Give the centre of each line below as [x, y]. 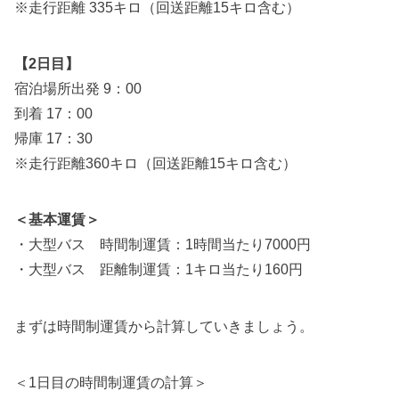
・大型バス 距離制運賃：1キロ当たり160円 [159, 270]
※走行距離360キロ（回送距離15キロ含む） [155, 164]
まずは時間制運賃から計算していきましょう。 [164, 326]
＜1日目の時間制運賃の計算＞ [111, 382]
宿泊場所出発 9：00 [78, 89]
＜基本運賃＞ [57, 220]
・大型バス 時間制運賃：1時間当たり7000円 [163, 245]
